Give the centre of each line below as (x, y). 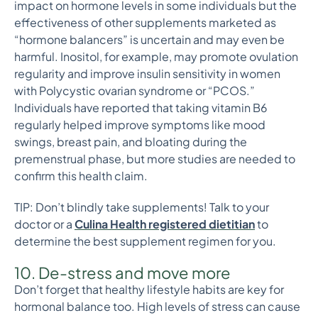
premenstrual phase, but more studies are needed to (155, 159)
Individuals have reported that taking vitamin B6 (141, 108)
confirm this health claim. (81, 176)
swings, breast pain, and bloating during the (131, 142)
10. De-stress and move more (124, 273)
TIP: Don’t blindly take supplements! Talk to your (142, 207)
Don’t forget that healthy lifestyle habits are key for (149, 289)
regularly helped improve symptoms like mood (140, 125)
